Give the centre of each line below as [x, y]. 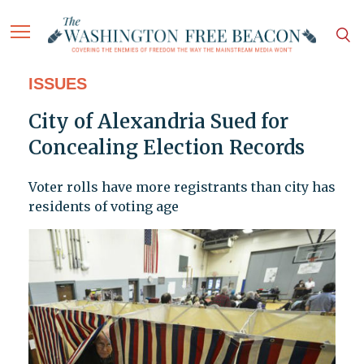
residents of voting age [103, 207]
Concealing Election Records [166, 148]
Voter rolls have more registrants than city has [182, 187]
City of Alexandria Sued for [158, 122]
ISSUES [57, 84]
